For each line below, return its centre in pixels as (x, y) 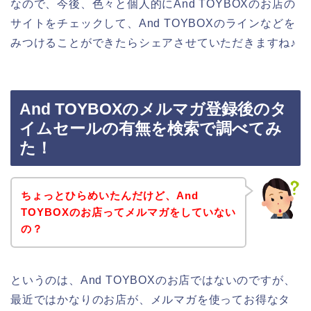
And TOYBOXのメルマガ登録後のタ (153, 109)
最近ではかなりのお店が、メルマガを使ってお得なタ (151, 299)
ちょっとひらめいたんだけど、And (109, 195)
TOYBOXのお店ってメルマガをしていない (128, 212)
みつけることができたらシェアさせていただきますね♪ (153, 42)
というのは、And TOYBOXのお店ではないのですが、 (153, 280)
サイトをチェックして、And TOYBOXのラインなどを (153, 23)
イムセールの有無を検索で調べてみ (151, 129)
